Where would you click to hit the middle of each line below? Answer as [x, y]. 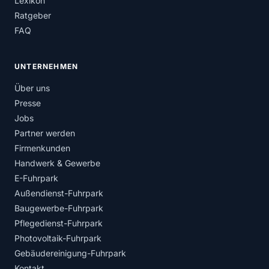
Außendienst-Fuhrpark [59, 193]
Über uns [32, 88]
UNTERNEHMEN [47, 66]
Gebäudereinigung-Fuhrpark [70, 253]
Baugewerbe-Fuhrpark [59, 208]
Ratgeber [33, 15]
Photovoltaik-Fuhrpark [58, 238]
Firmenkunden [42, 148]
